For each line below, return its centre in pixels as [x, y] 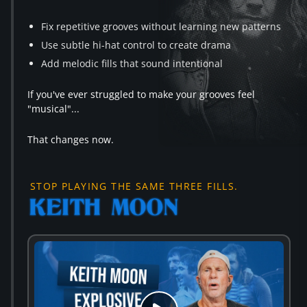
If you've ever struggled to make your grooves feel [141, 95]
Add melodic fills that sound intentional [132, 64]
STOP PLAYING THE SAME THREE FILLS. [134, 186]
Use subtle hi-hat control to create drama [136, 45]
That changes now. [71, 140]
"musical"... [53, 109]
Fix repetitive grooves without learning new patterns [161, 27]
